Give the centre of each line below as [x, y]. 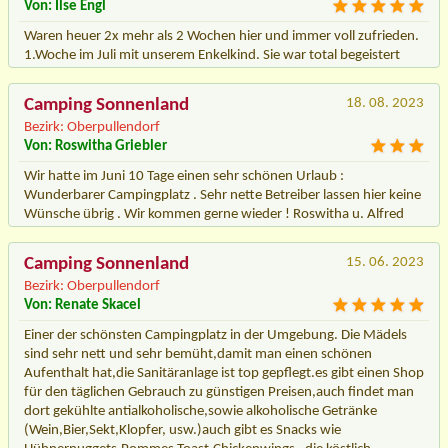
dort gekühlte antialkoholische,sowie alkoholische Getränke [200, 411]
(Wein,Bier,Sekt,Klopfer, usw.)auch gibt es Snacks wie [182, 430]
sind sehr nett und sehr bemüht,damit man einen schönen [198, 354]
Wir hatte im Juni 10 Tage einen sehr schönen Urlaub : [184, 176]
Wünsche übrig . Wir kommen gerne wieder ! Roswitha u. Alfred [214, 214]
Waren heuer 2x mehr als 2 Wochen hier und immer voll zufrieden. [221, 36]
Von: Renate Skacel [82, 305]
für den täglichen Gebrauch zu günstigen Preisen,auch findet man [219, 392]
